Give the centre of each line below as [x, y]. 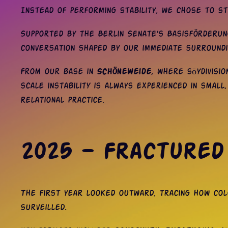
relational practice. [62, 100]
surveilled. [44, 208]
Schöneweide [124, 72]
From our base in [59, 72]
